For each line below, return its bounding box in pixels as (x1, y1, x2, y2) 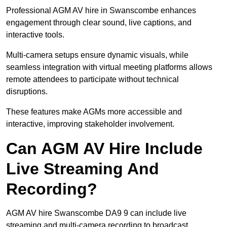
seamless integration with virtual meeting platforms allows (6, 63, 212, 72)
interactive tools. (6, 30, 64, 40)
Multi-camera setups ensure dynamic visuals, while (6, 51, 188, 60)
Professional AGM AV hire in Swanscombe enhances (6, 6, 196, 15)
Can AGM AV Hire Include (6, 139, 203, 158)
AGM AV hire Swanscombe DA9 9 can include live (6, 209, 186, 218)
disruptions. (6, 87, 48, 96)
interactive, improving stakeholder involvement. (6, 120, 174, 129)
